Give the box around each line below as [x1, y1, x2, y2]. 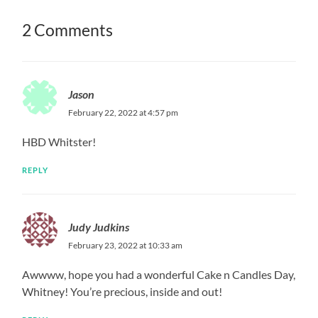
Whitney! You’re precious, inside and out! [22, 284, 223, 298]
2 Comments [22, 20, 114, 40]
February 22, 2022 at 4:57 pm [68, 106, 179, 118]
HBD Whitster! [22, 134, 97, 148]
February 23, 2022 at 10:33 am [68, 239, 183, 251]
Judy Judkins [68, 219, 130, 234]
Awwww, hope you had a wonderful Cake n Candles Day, [22, 267, 296, 281]
